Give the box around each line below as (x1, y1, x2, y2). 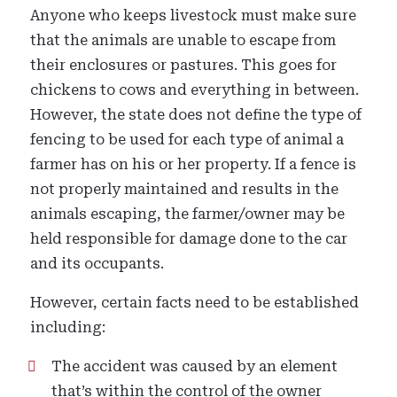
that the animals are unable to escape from (30, 32, 337, 49)
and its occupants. (30, 255, 165, 272)
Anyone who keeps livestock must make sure (30, 7, 357, 24)
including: (30, 319, 106, 336)
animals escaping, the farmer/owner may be (30, 206, 346, 222)
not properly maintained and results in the (30, 181, 339, 198)
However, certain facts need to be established (30, 294, 360, 311)
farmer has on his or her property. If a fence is (30, 156, 357, 173)
